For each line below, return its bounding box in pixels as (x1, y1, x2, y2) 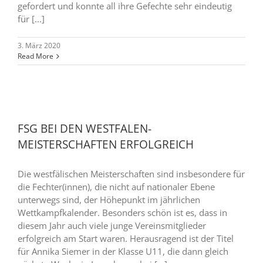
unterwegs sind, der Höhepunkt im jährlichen (18, 194, 200, 205)
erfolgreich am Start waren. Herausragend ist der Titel (18, 232, 234, 244)
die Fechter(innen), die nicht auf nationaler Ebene (18, 181, 215, 193)
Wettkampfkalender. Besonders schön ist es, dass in (18, 207, 227, 218)
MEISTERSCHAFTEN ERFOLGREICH (18, 137, 194, 152)
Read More (18, 51, 53, 61)
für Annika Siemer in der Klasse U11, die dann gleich (18, 245, 228, 257)
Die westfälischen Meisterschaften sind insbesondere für (18, 168, 245, 180)
